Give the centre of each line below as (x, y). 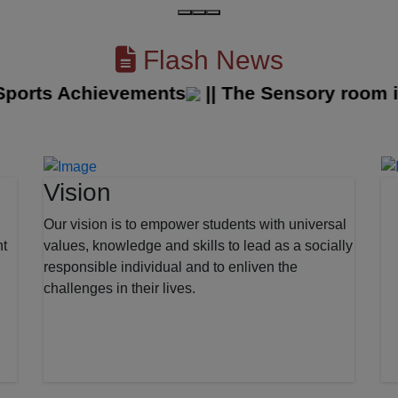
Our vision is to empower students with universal (195, 224)
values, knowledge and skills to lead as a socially (198, 245)
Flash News (209, 60)
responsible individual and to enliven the (171, 267)
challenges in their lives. (119, 288)
